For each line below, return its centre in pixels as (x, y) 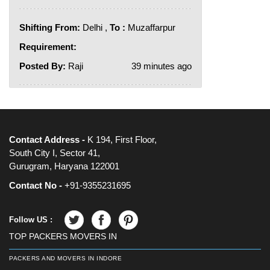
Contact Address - (48, 140)
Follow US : (31, 220)
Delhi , (95, 28)
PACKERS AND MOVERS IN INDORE (65, 259)
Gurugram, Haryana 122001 (64, 166)
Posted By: (44, 66)
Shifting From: (50, 28)
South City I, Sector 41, (55, 153)
